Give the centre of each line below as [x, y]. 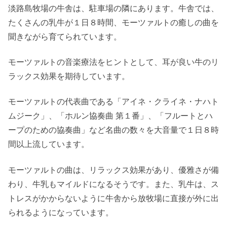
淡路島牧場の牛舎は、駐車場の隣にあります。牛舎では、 [113, 8]
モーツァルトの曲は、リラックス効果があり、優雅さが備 [113, 170]
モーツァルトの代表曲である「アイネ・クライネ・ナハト [113, 102]
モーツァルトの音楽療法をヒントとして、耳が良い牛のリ [113, 62]
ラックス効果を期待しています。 [69, 76]
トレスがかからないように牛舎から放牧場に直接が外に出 [113, 198]
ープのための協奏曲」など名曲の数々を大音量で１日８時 [113, 130]
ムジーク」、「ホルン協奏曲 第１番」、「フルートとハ [110, 116]
